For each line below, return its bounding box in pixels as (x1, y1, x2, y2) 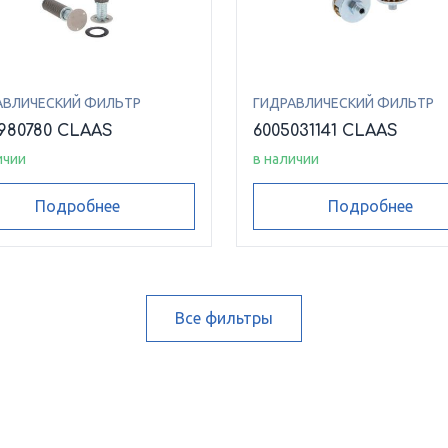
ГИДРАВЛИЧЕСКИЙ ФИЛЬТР (253, 95, 434, 111)
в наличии (253, 151, 319, 167)
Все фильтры (175, 309, 273, 328)
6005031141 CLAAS (253, 122, 398, 140)
